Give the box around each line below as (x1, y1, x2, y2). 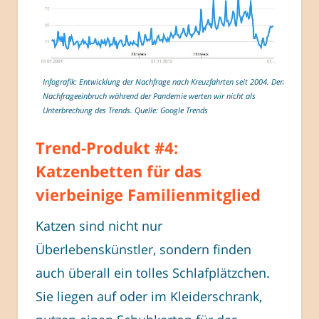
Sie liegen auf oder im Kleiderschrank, (36, 288, 262, 305)
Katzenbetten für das (36, 160, 202, 182)
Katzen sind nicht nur (36, 217, 162, 235)
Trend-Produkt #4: (36, 137, 178, 159)
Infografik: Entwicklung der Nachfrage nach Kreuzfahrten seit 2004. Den (43, 76, 284, 88)
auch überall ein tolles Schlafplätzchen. (36, 264, 270, 282)
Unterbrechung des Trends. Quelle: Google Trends (43, 105, 208, 116)
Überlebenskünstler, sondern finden (36, 241, 251, 258)
